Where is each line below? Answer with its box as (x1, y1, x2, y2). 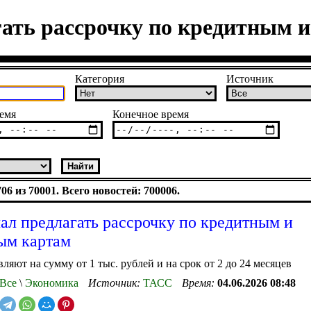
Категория (75, 72, 124, 85)
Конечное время (112, 108, 189, 120)
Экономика (22, 276, 78, 289)
